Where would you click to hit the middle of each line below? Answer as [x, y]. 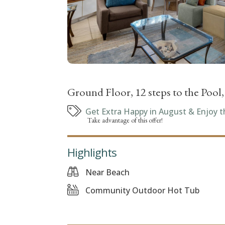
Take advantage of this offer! [125, 120]
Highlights [92, 153]
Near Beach [108, 173]
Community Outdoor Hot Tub [143, 191]
